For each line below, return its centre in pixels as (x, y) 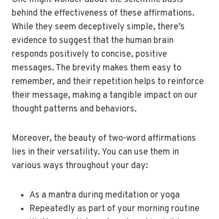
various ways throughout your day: (80, 166)
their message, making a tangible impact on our (105, 96)
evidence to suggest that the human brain (93, 41)
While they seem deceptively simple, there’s (98, 27)
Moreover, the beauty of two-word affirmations (104, 139)
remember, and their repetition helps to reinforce (108, 82)
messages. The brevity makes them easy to (97, 68)
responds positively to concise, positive (89, 55)
